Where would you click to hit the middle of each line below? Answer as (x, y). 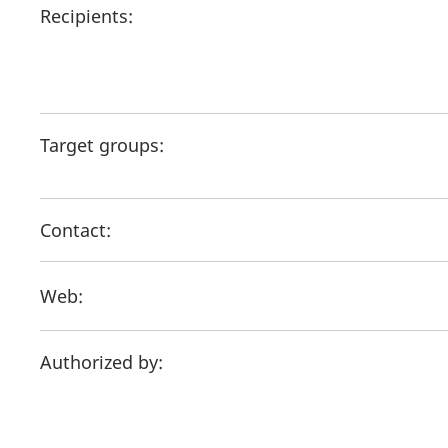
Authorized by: (104, 362)
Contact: (78, 230)
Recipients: (86, 16)
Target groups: (102, 145)
